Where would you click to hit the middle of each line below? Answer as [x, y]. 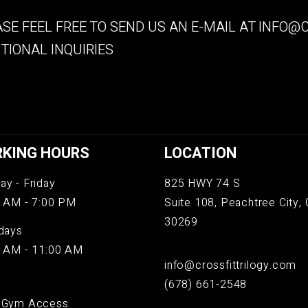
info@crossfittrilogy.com [231, 265]
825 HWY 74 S [202, 183]
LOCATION [200, 153]
